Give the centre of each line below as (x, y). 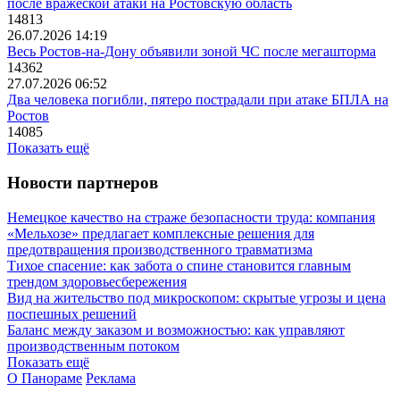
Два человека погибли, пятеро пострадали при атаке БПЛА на (198, 100)
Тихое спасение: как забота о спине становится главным (179, 265)
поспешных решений (72, 313)
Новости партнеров (83, 183)
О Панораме (45, 378)
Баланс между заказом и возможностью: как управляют (176, 329)
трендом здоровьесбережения (97, 281)
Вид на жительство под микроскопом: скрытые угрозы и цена (196, 297)
